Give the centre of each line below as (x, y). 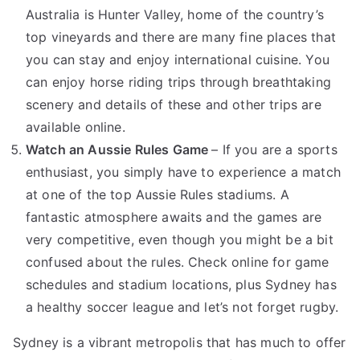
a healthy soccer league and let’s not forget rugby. (182, 307)
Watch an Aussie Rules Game (119, 150)
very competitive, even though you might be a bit (180, 240)
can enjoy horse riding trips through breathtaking (178, 82)
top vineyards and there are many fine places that (181, 37)
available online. (76, 127)
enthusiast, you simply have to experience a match (183, 172)
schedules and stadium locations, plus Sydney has (181, 285)
